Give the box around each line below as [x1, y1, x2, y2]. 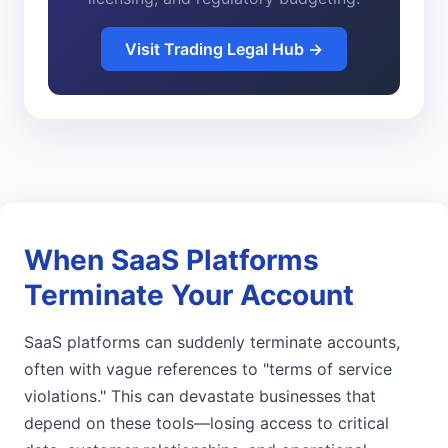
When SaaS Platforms [24, 242, 319, 277]
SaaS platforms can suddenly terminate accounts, [24, 331, 400, 352]
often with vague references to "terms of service [24, 358, 392, 379]
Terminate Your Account [24, 277, 354, 312]
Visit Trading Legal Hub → [125, 38, 323, 59]
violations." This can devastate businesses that [24, 385, 376, 406]
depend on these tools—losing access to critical [24, 412, 389, 433]
